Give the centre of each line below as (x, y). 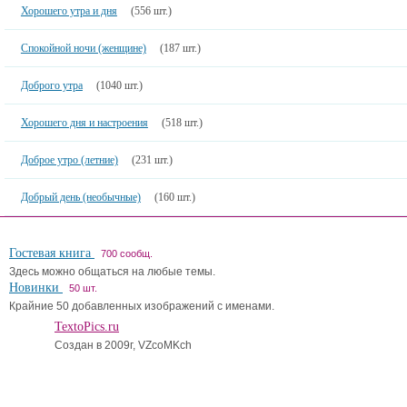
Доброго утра (51, 86)
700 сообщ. (127, 254)
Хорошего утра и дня (69, 11)
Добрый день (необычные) (80, 198)
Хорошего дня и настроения (84, 123)
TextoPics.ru (87, 327)
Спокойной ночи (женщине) (83, 49)
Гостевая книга (52, 253)
